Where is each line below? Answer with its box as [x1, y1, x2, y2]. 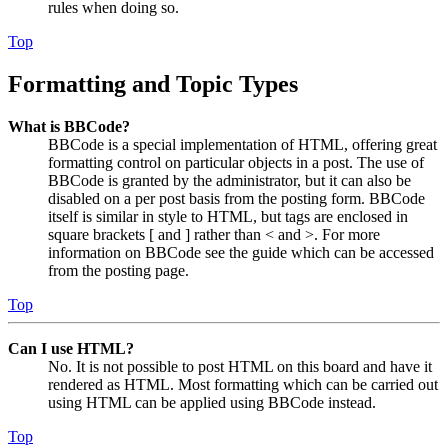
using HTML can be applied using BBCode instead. [48, 393, 376, 411]
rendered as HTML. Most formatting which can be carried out [48, 375, 438, 393]
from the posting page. [48, 261, 189, 279]
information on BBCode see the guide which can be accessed [48, 243, 434, 261]
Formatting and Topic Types [8, 71, 298, 98]
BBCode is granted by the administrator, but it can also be [48, 171, 411, 189]
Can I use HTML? [8, 339, 134, 357]
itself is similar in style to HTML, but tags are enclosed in [48, 207, 408, 225]
